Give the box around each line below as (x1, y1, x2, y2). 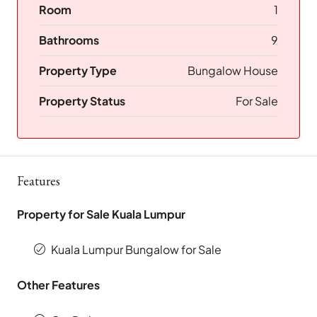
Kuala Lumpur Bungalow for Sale (51, 242, 221, 258)
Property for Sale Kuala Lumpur (17, 207, 185, 222)
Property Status (39, 93, 125, 109)
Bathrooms (39, 33, 99, 48)
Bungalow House (188, 63, 278, 79)
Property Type (39, 63, 117, 79)
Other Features (17, 277, 100, 293)
